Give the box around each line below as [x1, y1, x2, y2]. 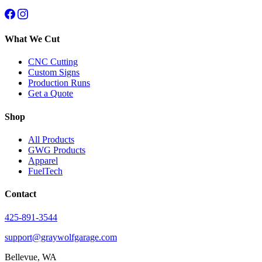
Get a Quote [28, 88, 73, 99]
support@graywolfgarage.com [5, 232, 117, 242]
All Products [28, 135, 74, 144]
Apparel [28, 156, 58, 166]
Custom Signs [28, 67, 80, 78]
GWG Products [28, 145, 85, 155]
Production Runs [28, 78, 90, 88]
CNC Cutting [28, 57, 78, 67]
